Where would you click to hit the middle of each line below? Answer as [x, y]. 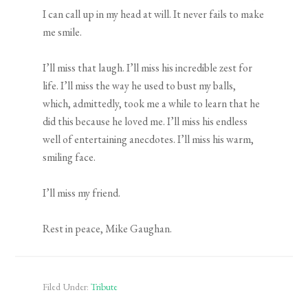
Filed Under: [67, 287]
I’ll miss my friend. [82, 193]
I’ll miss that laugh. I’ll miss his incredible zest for [148, 68]
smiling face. [69, 157]
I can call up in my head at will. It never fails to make [154, 14]
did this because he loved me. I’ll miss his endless [145, 122]
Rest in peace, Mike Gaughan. [108, 229]
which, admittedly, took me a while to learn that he [152, 104]
